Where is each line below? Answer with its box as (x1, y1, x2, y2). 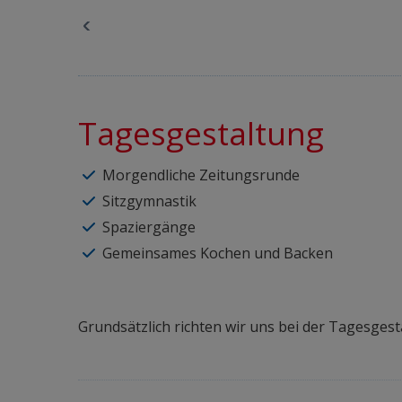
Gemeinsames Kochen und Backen (102, 243, 333, 263)
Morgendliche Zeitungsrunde (102, 165, 300, 185)
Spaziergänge (102, 217, 196, 237)
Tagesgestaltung (78, 112, 324, 154)
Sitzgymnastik (102, 191, 197, 211)
